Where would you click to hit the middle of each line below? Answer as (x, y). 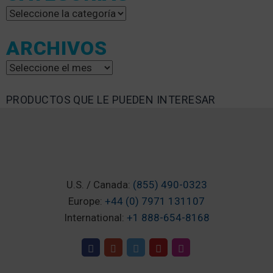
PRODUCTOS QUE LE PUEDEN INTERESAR (111, 99)
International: (95, 217)
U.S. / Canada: (99, 184)
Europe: (87, 201)
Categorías (29, 9)
